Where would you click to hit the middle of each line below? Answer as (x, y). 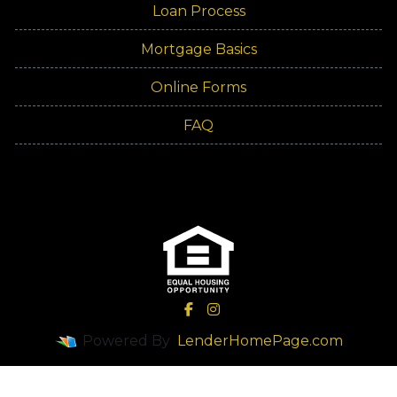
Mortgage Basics (198, 49)
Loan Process (198, 11)
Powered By (126, 341)
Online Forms (198, 87)
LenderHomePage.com (260, 341)
